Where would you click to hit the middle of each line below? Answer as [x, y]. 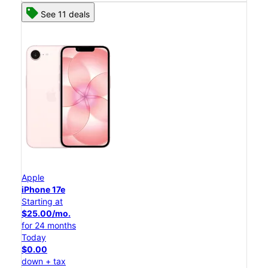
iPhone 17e [43, 190]
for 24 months [49, 226]
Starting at [42, 202]
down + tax [44, 261]
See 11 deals [65, 14]
